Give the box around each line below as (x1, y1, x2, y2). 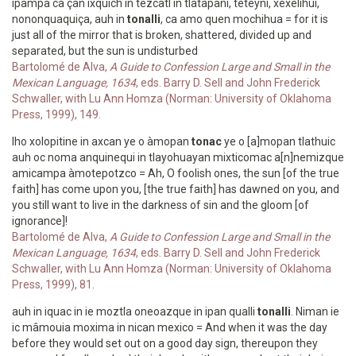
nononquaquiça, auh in (12, 13, 127, 25)
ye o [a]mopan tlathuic (222, 135, 335, 148)
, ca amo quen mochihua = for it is (161, 13, 328, 25)
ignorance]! (12, 215, 68, 227)
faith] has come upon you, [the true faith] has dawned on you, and (12, 183, 339, 195)
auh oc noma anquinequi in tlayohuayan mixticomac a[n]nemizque (12, 151, 344, 164)
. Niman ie (291, 305, 339, 318)
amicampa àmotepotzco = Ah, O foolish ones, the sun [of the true (12, 167, 339, 180)
